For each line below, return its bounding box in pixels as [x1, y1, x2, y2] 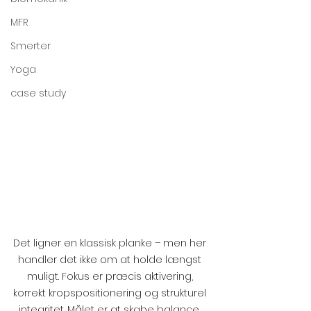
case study [10, 86, 66, 100]
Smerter [10, 39, 51, 53]
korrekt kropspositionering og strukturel [13, 285, 209, 300]
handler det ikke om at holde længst [18, 252, 204, 267]
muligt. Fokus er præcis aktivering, [26, 269, 196, 283]
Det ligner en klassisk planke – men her [13, 235, 209, 250]
